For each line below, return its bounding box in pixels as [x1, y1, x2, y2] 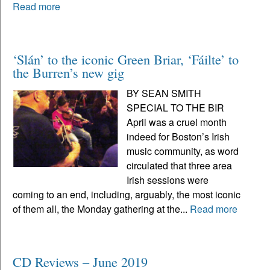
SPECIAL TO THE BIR [127, 101, 225, 115]
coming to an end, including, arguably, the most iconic [13, 187, 240, 202]
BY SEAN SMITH [127, 86, 202, 101]
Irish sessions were [127, 173, 209, 187]
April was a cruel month [127, 115, 227, 130]
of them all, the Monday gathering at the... [13, 202, 190, 216]
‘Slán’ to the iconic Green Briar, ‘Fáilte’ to [13, 50, 239, 69]
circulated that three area [127, 159, 233, 173]
